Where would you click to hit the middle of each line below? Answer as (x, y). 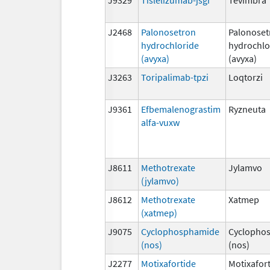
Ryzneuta (247, 109)
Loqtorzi (246, 77)
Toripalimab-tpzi (175, 77)
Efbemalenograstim (181, 109)
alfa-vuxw (160, 122)
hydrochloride (170, 45)
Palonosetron (168, 32)
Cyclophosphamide (180, 231)
